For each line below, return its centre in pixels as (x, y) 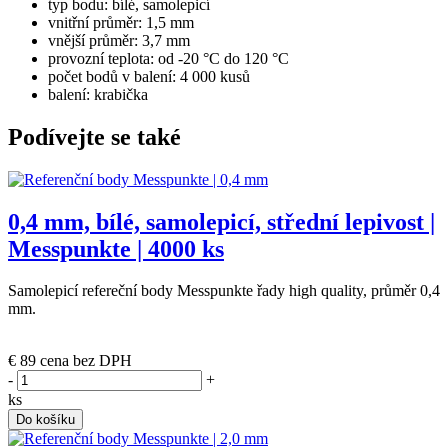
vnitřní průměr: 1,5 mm (121, 22)
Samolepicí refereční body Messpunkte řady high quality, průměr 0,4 (224, 291)
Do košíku (45, 420)
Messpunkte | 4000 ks (116, 248)
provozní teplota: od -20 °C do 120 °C (168, 58)
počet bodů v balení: (114, 76)
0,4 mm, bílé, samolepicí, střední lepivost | (221, 221)
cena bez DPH (86, 361)
